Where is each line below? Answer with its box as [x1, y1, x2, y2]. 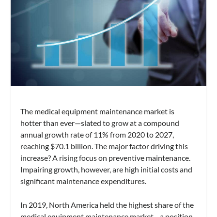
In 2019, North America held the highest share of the [20, 200, 194, 210]
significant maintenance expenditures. [20, 176, 147, 186]
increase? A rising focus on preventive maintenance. [20, 153, 191, 162]
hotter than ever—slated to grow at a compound [20, 118, 180, 127]
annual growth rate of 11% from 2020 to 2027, [20, 129, 174, 139]
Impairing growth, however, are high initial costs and [20, 164, 193, 174]
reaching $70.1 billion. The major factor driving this [20, 141, 188, 151]
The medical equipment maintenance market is [20, 106, 175, 116]
